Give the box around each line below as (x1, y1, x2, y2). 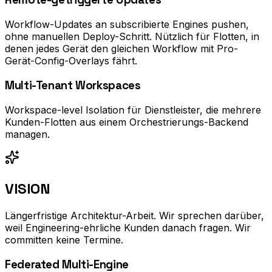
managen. (5, 127, 50, 140)
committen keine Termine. (5, 234, 123, 246)
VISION (5, 178, 50, 198)
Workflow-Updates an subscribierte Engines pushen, (5, 18, 249, 31)
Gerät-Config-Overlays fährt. (5, 55, 137, 67)
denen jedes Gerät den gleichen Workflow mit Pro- (5, 42, 238, 55)
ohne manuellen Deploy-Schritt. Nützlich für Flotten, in (5, 30, 259, 43)
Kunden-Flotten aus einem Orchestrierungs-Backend (5, 115, 248, 128)
